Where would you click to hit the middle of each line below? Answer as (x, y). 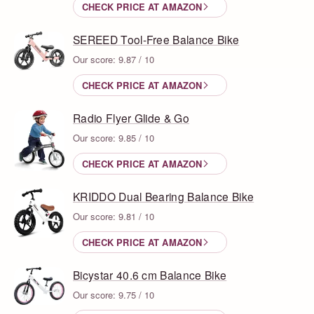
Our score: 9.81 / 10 (114, 216)
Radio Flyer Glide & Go (131, 117)
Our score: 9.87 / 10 (114, 59)
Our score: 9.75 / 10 (114, 294)
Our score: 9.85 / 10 (114, 137)
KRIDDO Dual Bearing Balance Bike (164, 196)
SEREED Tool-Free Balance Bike (156, 39)
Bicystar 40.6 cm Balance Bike (150, 274)
